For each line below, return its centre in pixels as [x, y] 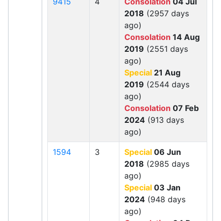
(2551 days [166, 49]
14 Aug [185, 37]
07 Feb [185, 108]
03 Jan [166, 187]
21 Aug [166, 73]
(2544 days [167, 84]
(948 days [165, 199]
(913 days [165, 120]
